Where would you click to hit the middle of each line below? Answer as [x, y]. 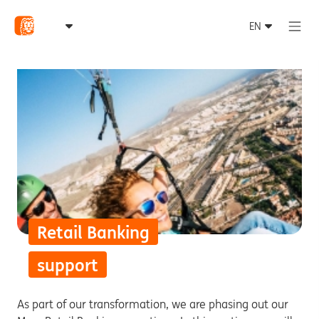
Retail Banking [93, 232]
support [68, 265]
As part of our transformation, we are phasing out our [153, 304]
